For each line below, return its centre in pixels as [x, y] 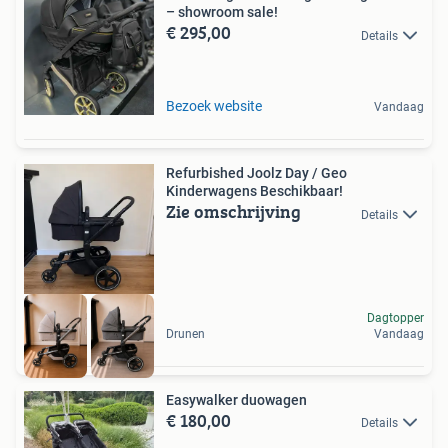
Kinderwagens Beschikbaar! [254, 191]
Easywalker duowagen [236, 399]
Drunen [185, 333]
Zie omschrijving [233, 212]
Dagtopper [395, 317]
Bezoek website [214, 106]
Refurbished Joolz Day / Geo [256, 173]
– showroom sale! [222, 12]
